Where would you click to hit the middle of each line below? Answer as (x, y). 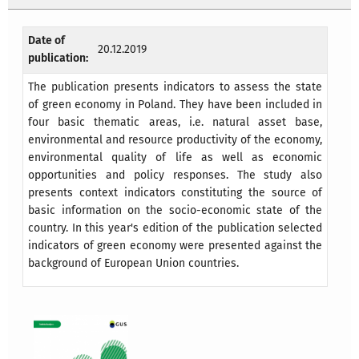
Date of (47, 41)
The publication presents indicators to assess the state (175, 87)
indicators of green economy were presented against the (175, 246)
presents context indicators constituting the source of (175, 193)
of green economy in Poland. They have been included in (175, 105)
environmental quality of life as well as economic (175, 158)
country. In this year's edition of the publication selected (175, 228)
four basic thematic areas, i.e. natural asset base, (175, 123)
